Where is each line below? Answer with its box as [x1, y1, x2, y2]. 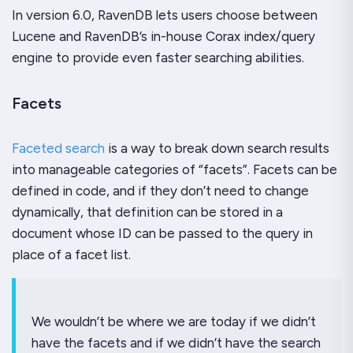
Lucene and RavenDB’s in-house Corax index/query [12, 28, 315, 44]
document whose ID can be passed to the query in [12, 225, 313, 241]
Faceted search [12, 139, 105, 156]
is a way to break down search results [105, 139, 329, 156]
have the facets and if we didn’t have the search [32, 334, 321, 351]
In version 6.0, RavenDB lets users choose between [12, 6, 318, 23]
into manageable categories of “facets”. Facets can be [12, 161, 337, 177]
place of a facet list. [12, 246, 131, 262]
